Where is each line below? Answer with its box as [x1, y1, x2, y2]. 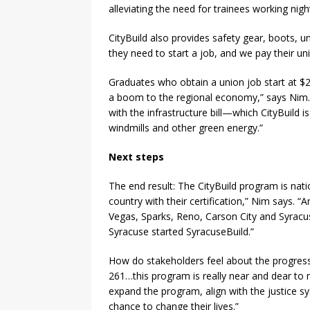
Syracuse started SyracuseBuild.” [109, 225, 254, 239]
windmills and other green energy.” [109, 121, 263, 135]
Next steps [109, 150, 164, 164]
